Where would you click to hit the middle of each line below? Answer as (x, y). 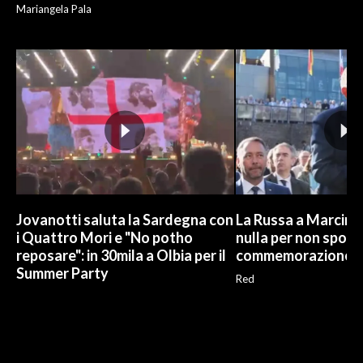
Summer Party (62, 273)
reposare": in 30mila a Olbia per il (121, 255)
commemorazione (294, 255)
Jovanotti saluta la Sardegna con (125, 219)
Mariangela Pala (54, 9)
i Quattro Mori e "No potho (105, 237)
